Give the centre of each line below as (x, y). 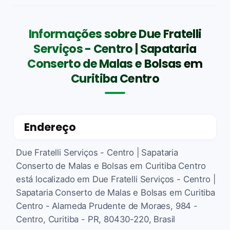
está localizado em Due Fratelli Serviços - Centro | (116, 179)
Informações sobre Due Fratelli (115, 34)
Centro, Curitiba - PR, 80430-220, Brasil (96, 219)
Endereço (50, 127)
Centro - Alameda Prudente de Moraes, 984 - (107, 206)
